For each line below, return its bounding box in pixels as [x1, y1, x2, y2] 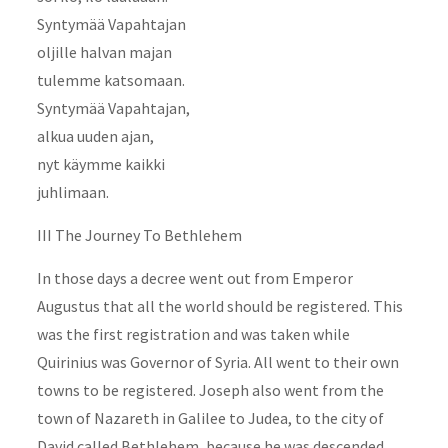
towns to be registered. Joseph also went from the [36, 379, 384, 400]
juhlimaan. [36, 181, 109, 202]
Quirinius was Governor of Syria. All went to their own [36, 351, 399, 372]
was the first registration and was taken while [36, 323, 350, 344]
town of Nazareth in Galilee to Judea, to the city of [36, 407, 384, 428]
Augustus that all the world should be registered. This [36, 295, 403, 316]
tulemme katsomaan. [36, 69, 185, 90]
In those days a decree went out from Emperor [36, 267, 353, 288]
